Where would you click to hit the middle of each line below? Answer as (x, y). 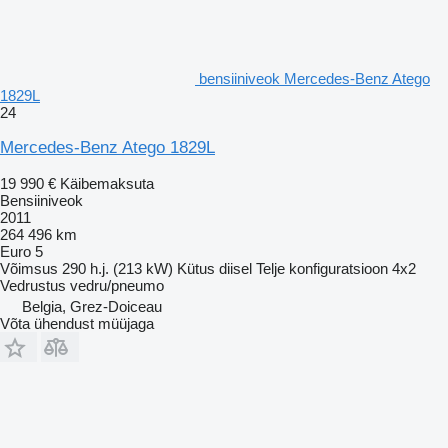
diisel (235, 268)
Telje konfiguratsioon (322, 268)
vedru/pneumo (117, 285)
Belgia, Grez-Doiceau (92, 306)
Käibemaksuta (107, 183)
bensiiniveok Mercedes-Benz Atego (314, 78)
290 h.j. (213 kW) (117, 268)
